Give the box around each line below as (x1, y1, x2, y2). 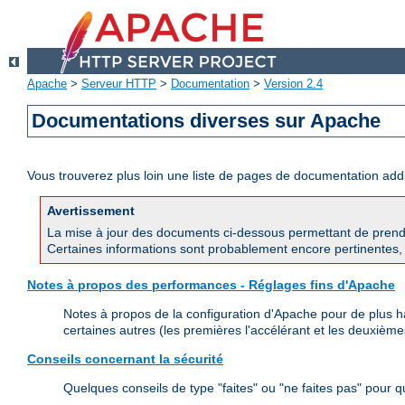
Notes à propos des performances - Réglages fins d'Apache (27, 278, 395, 293)
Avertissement (47, 203, 135, 219)
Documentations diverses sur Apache (32, 109, 381, 133)
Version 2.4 (264, 77, 323, 91)
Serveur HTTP (81, 77, 156, 91)
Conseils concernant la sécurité (27, 352, 223, 367)
